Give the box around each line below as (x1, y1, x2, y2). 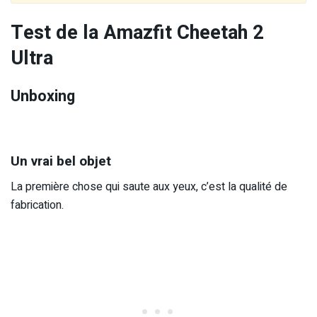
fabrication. (11, 197, 64, 214)
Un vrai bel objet (11, 151, 111, 171)
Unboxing (11, 85, 75, 108)
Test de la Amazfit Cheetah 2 (11, 18, 264, 47)
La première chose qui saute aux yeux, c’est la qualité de (11, 178, 287, 196)
